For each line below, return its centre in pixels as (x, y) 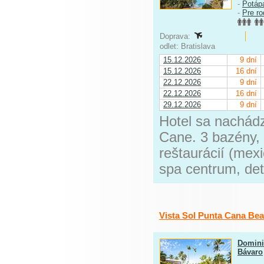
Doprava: (176, 36)
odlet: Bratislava (189, 46)
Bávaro (250, 252)
